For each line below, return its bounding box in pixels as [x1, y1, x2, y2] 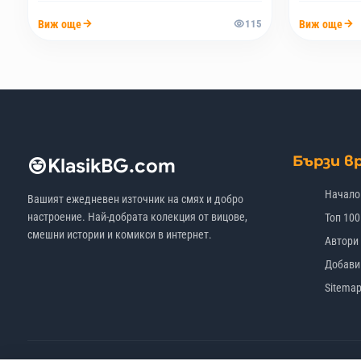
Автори [324, 234, 359, 247]
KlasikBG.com [47, 153, 176, 178]
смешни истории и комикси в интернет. [27, 227, 212, 241]
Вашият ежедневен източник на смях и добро [27, 192, 243, 205]
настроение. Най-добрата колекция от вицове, [27, 210, 247, 223]
